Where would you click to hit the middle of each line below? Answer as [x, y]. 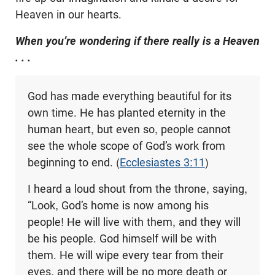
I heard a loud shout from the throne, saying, [137, 188]
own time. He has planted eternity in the [126, 112]
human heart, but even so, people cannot [129, 129]
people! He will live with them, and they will [134, 222]
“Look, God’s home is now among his [118, 205]
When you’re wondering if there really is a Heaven [137, 41]
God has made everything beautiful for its [129, 96]
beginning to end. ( [73, 162]
